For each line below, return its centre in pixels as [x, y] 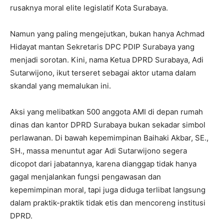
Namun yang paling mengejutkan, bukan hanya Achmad [107, 33]
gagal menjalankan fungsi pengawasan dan [85, 176]
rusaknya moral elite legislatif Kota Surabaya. [89, 7]
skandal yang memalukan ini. [60, 85]
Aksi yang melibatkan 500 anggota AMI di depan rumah [106, 111]
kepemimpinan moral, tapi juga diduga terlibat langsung [108, 189]
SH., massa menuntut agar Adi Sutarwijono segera [98, 150]
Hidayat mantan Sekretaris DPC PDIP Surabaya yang [102, 46]
